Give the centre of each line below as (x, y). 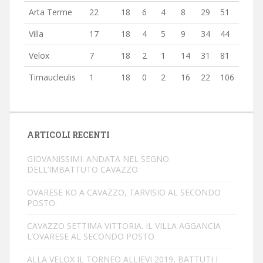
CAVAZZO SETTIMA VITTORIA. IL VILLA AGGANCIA (124, 226)
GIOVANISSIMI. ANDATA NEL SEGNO (98, 159)
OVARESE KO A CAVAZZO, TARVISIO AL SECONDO (124, 192)
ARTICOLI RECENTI (68, 135)
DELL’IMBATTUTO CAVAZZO (82, 169)
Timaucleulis (52, 77)
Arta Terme (50, 12)
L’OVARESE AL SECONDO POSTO (91, 236)
